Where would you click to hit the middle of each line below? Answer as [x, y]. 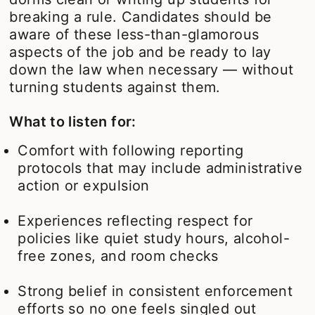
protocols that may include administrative [160, 168]
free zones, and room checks [118, 256]
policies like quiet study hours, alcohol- [154, 238]
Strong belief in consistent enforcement [155, 291]
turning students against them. [115, 87]
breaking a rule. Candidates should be [141, 17]
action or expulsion [84, 185]
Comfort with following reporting [131, 150]
